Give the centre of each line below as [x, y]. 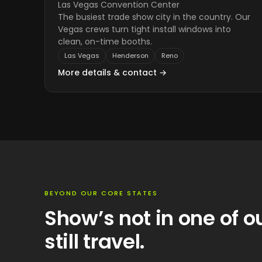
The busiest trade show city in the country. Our [154, 17]
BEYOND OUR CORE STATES [101, 193]
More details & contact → [112, 73]
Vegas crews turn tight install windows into [144, 29]
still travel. [95, 242]
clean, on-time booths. [105, 42]
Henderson [130, 56]
